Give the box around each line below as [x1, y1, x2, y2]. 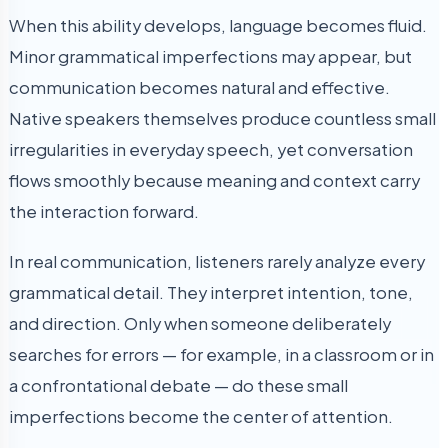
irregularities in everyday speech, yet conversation [9, 139, 413, 161]
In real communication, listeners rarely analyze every [9, 250, 425, 272]
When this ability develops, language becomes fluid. [9, 15, 427, 37]
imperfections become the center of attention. [9, 405, 393, 427]
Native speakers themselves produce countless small [9, 108, 436, 130]
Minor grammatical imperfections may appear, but [9, 46, 412, 68]
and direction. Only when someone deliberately [9, 312, 391, 334]
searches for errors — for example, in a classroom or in [9, 343, 434, 365]
